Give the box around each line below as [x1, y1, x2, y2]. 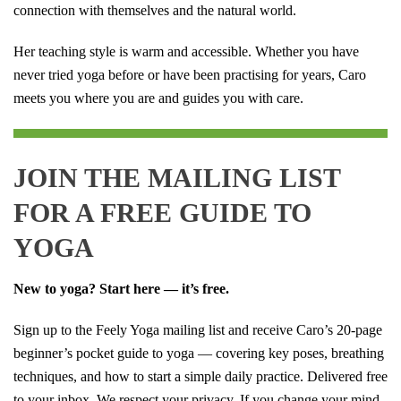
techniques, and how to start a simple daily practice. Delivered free [13, 369, 388, 385]
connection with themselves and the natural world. [13, 3, 296, 19]
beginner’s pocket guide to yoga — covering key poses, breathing [13, 346, 384, 362]
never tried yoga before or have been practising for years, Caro [13, 67, 366, 83]
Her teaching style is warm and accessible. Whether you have [13, 44, 359, 60]
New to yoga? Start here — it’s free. [13, 281, 229, 297]
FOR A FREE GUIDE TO [13, 198, 311, 228]
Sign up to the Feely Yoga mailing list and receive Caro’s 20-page [13, 322, 382, 338]
